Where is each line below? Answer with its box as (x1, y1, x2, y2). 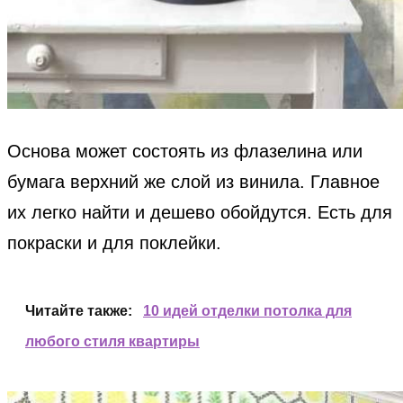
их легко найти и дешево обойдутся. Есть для (7, 202, 392, 223)
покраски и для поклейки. (7, 233, 221, 254)
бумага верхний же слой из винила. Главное (7, 172, 380, 193)
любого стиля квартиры (25, 334, 200, 350)
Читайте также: (25, 303, 132, 319)
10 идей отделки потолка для (143, 303, 352, 319)
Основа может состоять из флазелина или (7, 141, 363, 162)
